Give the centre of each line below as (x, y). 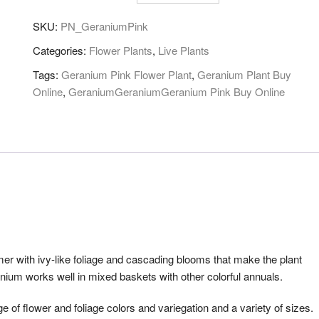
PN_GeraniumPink (104, 26)
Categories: (61, 50)
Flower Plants (121, 50)
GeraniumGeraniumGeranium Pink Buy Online (177, 91)
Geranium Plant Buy (244, 74)
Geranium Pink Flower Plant (126, 74)
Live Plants (184, 50)
